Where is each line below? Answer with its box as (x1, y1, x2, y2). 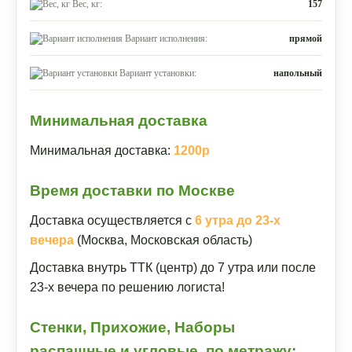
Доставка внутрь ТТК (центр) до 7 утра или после (30, 261, 316, 274)
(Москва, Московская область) (74, 233, 252, 247)
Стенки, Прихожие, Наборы (30, 319, 235, 335)
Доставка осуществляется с (30, 214, 195, 227)
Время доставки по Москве (30, 182, 235, 199)
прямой (289, 32, 322, 44)
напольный (273, 67, 322, 79)
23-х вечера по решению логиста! (30, 280, 225, 294)
